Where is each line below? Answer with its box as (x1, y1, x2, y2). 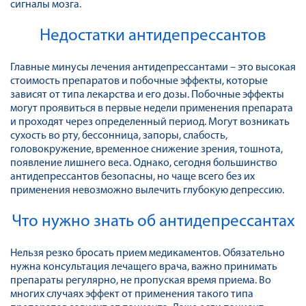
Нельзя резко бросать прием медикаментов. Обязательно (10, 248, 285, 259)
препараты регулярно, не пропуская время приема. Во (10, 275, 271, 286)
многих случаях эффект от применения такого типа (10, 289, 253, 300)
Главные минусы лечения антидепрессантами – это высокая (10, 62, 296, 73)
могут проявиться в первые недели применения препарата (10, 103, 293, 114)
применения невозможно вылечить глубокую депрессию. (10, 185, 284, 196)
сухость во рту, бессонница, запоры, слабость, (10, 130, 227, 141)
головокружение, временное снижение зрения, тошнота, (10, 144, 283, 155)
